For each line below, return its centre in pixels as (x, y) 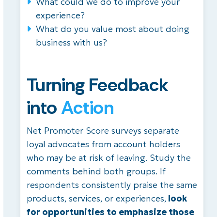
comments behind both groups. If (96, 171)
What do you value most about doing (112, 29)
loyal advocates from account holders (103, 144)
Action (87, 108)
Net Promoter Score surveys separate (103, 131)
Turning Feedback (97, 85)
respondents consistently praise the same (112, 185)
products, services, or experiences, (96, 199)
